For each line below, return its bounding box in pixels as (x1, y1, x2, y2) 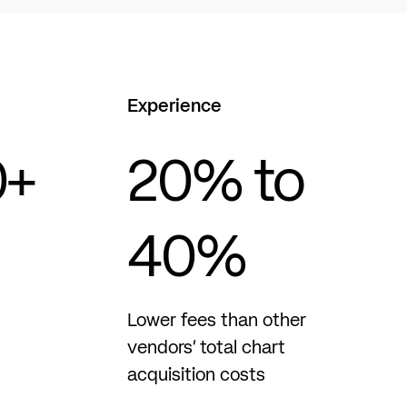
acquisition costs (126, 366, 265, 385)
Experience (126, 97, 222, 116)
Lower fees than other (126, 312, 306, 331)
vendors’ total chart (126, 339, 285, 358)
